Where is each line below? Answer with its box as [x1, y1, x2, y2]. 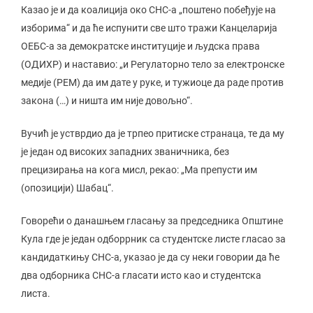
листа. [21, 287, 50, 299]
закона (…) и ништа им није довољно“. [21, 94, 193, 106]
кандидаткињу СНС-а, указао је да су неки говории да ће [21, 251, 279, 263]
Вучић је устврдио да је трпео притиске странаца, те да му [21, 127, 284, 139]
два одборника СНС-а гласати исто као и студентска [21, 269, 261, 281]
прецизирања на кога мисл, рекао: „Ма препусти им [21, 163, 257, 175]
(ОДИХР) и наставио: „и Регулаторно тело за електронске [21, 58, 284, 70]
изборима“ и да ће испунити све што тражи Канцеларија [21, 22, 277, 34]
